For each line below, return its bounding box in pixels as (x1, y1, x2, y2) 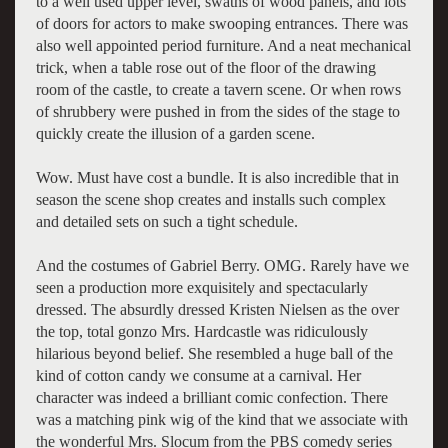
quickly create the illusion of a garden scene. (35, 124, 315, 142)
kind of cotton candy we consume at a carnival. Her (35, 366, 361, 384)
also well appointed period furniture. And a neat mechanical (35, 36, 411, 54)
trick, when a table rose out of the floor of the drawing (35, 58, 376, 76)
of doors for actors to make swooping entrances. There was (35, 14, 408, 32)
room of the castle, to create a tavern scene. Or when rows (35, 80, 401, 98)
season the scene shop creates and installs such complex (35, 190, 386, 208)
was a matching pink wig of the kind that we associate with (35, 410, 408, 428)
